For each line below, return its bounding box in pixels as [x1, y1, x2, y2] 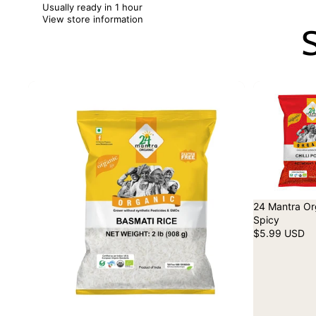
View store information [42, 13, 143, 25]
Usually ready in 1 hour [42, 1, 142, 13]
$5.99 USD [253, 227, 305, 240]
